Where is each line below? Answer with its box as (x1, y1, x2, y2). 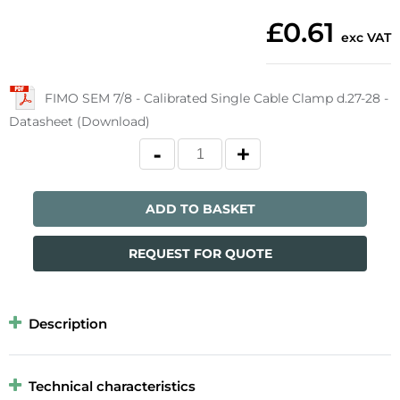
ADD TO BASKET (145, 201, 255, 218)
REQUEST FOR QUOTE (128, 246, 272, 262)
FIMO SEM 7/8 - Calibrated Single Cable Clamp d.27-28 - (45, 89, 388, 106)
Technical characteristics (29, 378, 196, 396)
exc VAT (341, 29, 391, 46)
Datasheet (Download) (9, 113, 150, 130)
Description (29, 315, 107, 333)
